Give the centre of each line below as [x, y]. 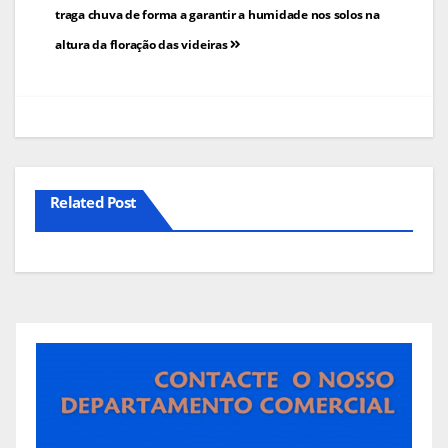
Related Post [93, 201]
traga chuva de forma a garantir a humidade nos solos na [217, 14]
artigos [99, 60]
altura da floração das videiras [143, 44]
